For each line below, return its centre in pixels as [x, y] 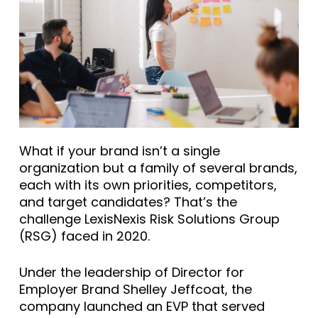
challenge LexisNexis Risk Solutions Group [149, 219]
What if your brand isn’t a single [119, 150]
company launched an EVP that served [142, 306]
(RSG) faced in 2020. [84, 236]
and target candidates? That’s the [128, 202]
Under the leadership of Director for [131, 272]
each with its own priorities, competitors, [148, 185]
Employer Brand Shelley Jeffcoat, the [135, 289]
